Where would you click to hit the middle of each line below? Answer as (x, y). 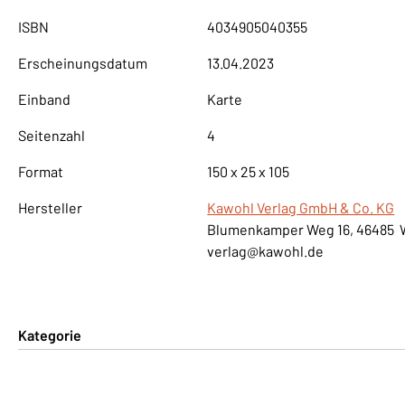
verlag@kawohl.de (266, 250)
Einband (44, 99)
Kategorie (50, 334)
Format (41, 171)
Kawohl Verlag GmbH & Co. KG (301, 207)
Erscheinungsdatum (83, 62)
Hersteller (50, 207)
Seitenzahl (52, 135)
